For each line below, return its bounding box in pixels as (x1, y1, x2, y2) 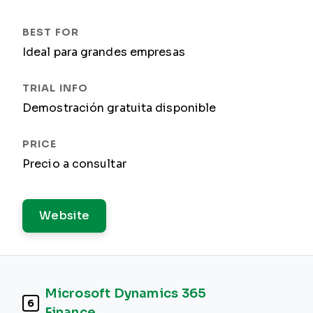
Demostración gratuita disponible (22, 102, 217, 114)
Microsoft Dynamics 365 (45, 286, 207, 300)
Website (39, 210, 90, 221)
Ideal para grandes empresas (22, 46, 185, 58)
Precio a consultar (22, 158, 126, 170)
